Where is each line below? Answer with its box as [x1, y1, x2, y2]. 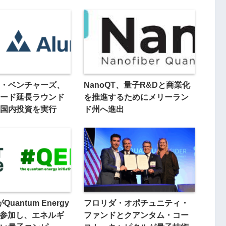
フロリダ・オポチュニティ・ [83, 198, 189, 208]
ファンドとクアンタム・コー [83, 210, 189, 220]
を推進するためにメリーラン [83, 92, 189, 101]
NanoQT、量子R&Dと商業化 [83, 80, 190, 89]
